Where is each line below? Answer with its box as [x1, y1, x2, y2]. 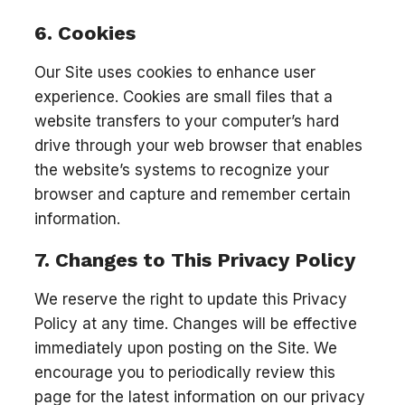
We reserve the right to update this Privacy [34, 290, 347, 308]
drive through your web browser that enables [34, 136, 363, 155]
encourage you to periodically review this [34, 363, 335, 381]
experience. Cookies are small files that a [34, 87, 333, 106]
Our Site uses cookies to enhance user [34, 62, 316, 81]
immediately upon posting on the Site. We [34, 339, 337, 357]
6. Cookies [34, 21, 136, 44]
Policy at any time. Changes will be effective [34, 315, 357, 333]
